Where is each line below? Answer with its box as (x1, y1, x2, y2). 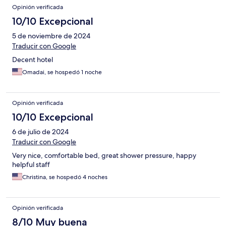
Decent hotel (12, 55, 53, 65)
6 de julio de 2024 (12, 127, 69, 137)
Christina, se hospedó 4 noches (22, 173, 107, 182)
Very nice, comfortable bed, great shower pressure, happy (12, 151, 196, 160)
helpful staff (12, 160, 50, 169)
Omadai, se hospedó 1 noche (22, 68, 102, 77)
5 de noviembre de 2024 (12, 31, 90, 41)
